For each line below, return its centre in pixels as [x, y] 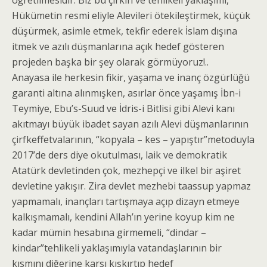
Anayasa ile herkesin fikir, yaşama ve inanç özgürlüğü [131, 77]
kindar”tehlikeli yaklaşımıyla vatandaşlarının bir [117, 248]
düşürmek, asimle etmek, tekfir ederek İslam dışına [125, 31]
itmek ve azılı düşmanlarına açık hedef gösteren [118, 46]
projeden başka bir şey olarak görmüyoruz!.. [110, 62]
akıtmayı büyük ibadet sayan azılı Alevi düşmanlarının [130, 124]
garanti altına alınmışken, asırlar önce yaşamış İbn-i [126, 93]
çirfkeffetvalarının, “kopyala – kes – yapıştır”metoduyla [133, 139]
